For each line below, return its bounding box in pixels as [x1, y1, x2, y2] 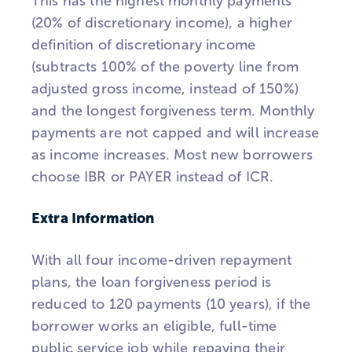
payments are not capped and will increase [31, 125, 320, 141]
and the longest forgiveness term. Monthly [31, 103, 315, 119]
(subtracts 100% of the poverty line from [31, 59, 299, 75]
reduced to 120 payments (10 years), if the [31, 295, 311, 312]
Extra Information [31, 209, 155, 226]
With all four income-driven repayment [31, 251, 292, 268]
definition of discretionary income [31, 37, 256, 53]
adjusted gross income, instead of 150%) [31, 81, 299, 97]
